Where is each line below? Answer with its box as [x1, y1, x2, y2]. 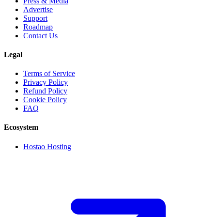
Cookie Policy [23, 95, 67, 104]
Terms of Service [23, 69, 75, 78]
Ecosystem [4, 123, 38, 132]
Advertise [23, 5, 53, 14]
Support [23, 14, 47, 22]
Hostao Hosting [23, 142, 71, 151]
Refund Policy [23, 87, 67, 95]
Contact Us [23, 31, 58, 40]
